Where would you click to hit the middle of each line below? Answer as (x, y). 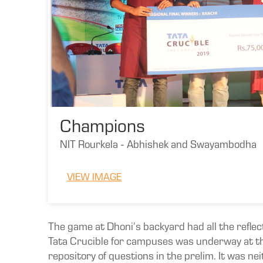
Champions (102, 129)
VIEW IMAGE (94, 178)
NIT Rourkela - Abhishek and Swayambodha (158, 146)
